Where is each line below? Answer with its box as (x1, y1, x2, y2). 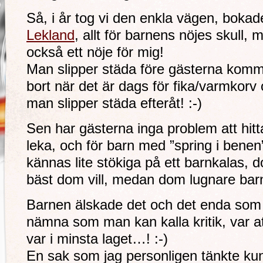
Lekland (26, 28, 75, 43)
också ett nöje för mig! (26, 45, 164, 60)
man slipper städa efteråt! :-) (26, 96, 202, 111)
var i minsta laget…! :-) (26, 231, 168, 247)
